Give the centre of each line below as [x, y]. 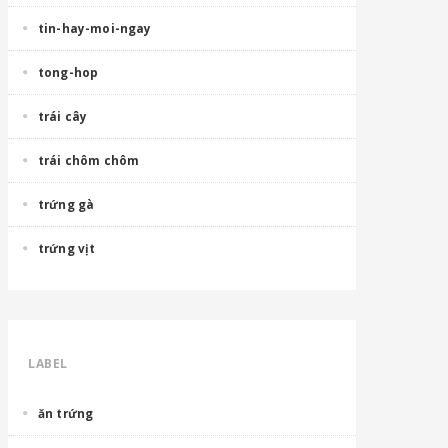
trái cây [63, 116]
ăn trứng [66, 413]
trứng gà [66, 204]
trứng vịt [67, 248]
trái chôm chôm [89, 160]
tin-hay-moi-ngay [95, 28]
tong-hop [68, 72]
